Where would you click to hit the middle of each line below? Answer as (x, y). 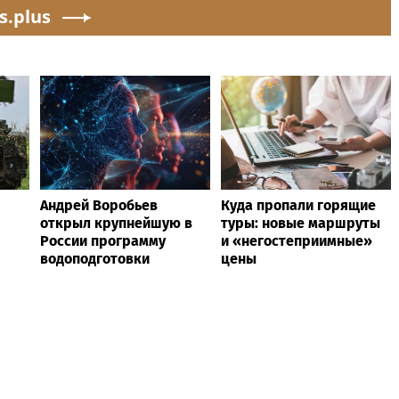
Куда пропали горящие (298, 206)
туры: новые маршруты (301, 224)
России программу (103, 241)
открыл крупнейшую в (116, 224)
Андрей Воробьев (99, 206)
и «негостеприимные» (297, 241)
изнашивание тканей (118, 13)
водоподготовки (95, 259)
